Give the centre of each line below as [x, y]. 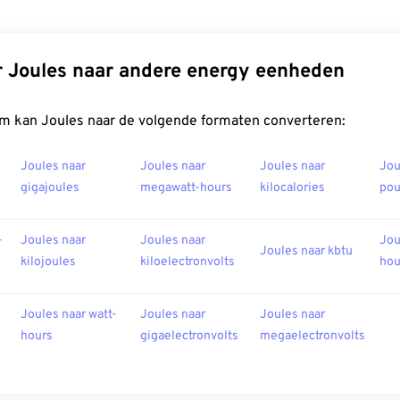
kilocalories [292, 188]
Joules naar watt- [69, 315]
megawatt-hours [186, 188]
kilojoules [48, 262]
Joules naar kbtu [306, 252]
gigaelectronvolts [189, 337]
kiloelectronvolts [187, 262]
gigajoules [50, 188]
